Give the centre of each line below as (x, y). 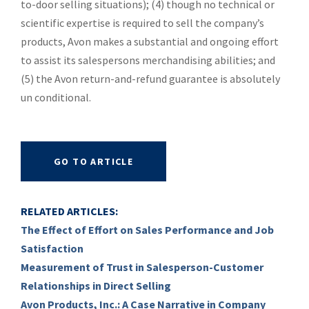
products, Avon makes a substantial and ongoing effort (150, 41)
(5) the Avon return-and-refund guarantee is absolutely (150, 79)
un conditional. (56, 97)
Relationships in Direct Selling (96, 286)
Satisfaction (52, 248)
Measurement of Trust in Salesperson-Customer (142, 267)
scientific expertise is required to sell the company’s (142, 23)
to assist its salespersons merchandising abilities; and (148, 60)
